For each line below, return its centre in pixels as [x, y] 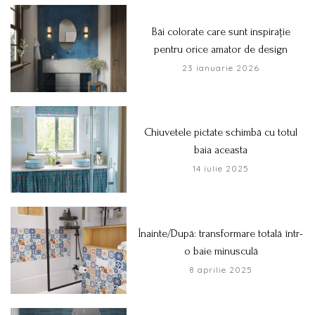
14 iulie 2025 [221, 169]
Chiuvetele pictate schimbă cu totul [221, 133]
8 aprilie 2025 [221, 270]
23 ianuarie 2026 [221, 67]
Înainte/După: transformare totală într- [221, 234]
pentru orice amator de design [221, 49]
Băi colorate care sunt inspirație [221, 31]
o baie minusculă [221, 251]
